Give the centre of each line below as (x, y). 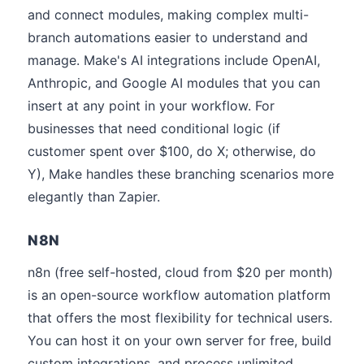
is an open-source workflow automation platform (179, 295)
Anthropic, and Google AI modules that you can (174, 83)
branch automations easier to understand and (168, 37)
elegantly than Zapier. (94, 197)
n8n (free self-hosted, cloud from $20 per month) (180, 272)
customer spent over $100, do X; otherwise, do (172, 151)
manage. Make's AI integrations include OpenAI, (174, 60)
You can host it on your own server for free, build (180, 340)
